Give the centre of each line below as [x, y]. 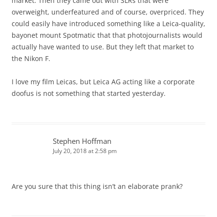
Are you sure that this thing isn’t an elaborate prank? [97, 186]
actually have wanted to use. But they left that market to [103, 47]
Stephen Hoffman [82, 141]
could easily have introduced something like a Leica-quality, [108, 24]
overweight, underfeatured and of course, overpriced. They [108, 12]
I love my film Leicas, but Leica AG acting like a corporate [103, 82]
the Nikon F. [31, 59]
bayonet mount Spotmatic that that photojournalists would [107, 35]
